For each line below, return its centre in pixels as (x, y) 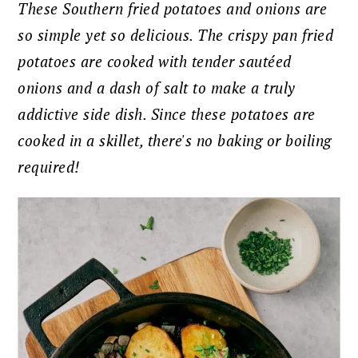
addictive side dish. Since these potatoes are (167, 115)
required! (49, 167)
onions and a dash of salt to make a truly (157, 88)
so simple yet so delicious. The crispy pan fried (176, 36)
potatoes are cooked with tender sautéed (155, 62)
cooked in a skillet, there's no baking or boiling (175, 141)
